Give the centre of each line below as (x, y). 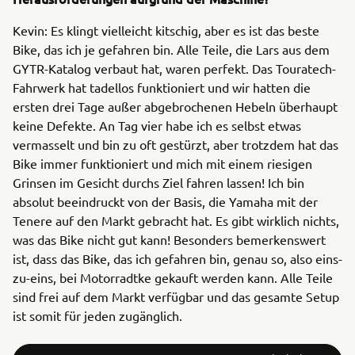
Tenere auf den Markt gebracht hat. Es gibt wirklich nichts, (176, 220)
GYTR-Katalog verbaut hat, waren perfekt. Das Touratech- (174, 68)
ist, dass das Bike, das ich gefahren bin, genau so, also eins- (177, 258)
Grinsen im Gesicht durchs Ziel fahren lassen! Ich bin (158, 182)
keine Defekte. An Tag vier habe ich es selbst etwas (157, 125)
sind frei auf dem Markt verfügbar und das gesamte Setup (176, 296)
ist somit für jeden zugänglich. (97, 315)
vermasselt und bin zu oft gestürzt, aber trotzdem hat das (176, 144)
